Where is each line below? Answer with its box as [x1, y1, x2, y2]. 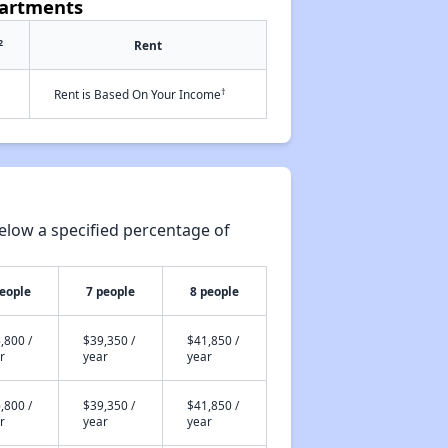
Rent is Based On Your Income [54, 86, 221, 102]
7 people [85, 283, 135, 299]
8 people [189, 283, 239, 299]
